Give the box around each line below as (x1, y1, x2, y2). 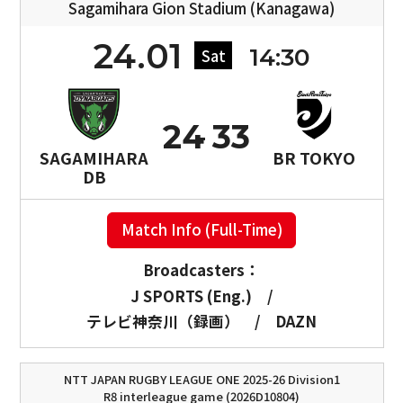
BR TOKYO (273, 145, 356, 169)
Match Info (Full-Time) (121, 219, 282, 241)
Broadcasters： (143, 258, 260, 281)
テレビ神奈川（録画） (86, 310, 240, 333)
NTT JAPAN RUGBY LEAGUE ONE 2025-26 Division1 (63, 370, 340, 388)
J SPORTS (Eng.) (130, 284, 253, 307)
